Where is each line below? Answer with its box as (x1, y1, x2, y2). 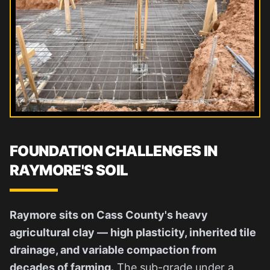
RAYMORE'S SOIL (10, 161, 128, 179)
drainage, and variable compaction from (10, 243, 216, 256)
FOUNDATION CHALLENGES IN (10, 142, 218, 160)
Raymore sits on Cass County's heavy (10, 208, 208, 221)
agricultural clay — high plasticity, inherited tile (10, 225, 256, 239)
